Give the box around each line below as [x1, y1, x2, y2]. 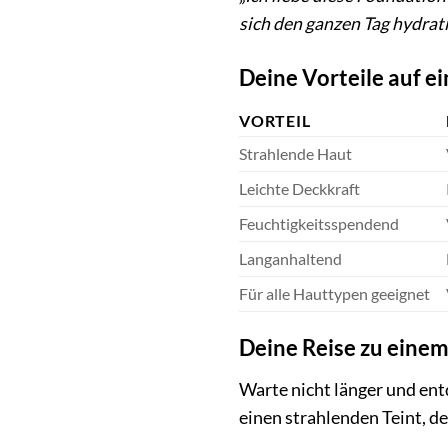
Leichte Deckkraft [239, 179, 360, 199]
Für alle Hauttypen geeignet [239, 284, 430, 304]
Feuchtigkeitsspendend [239, 214, 399, 234]
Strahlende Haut [239, 144, 352, 164]
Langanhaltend [239, 249, 342, 269]
